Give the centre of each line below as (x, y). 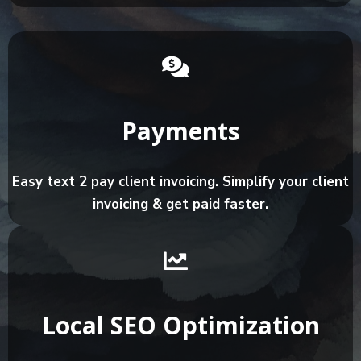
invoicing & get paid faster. (180, 205)
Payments (180, 131)
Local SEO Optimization (180, 326)
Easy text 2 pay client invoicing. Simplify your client (180, 182)
